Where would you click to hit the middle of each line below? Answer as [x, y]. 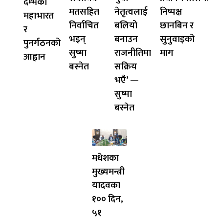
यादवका [106, 186]
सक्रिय [126, 66]
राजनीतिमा [133, 53]
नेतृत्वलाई [131, 11]
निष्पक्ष [171, 11]
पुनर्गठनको [42, 43]
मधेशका [105, 158]
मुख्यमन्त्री [108, 172]
